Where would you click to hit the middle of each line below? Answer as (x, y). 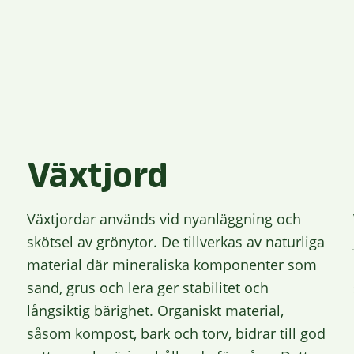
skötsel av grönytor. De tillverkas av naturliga (176, 242)
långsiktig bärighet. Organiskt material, (156, 311)
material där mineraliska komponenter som (172, 265)
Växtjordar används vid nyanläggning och (164, 219)
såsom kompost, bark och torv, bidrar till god (177, 334)
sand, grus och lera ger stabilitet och (148, 288)
